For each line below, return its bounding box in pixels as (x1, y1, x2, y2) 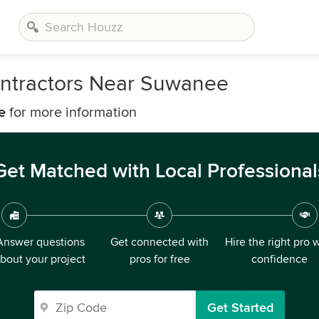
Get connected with (110, 235, 209, 249)
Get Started (207, 300, 273, 315)
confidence (251, 252, 308, 266)
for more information (6, 104, 137, 121)
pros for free (129, 252, 190, 266)
